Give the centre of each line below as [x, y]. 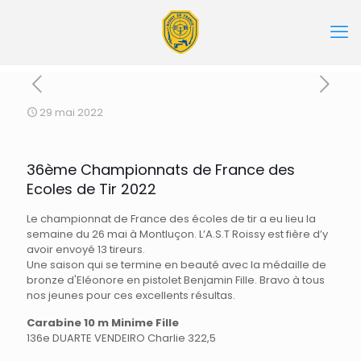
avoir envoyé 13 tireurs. [86, 249]
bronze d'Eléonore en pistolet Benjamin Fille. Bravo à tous [176, 280]
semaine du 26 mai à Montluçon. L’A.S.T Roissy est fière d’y [177, 234]
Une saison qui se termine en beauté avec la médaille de [176, 265]
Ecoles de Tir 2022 [91, 189]
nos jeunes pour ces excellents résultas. [131, 295]
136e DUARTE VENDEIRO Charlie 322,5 [121, 338]
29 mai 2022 [71, 112]
